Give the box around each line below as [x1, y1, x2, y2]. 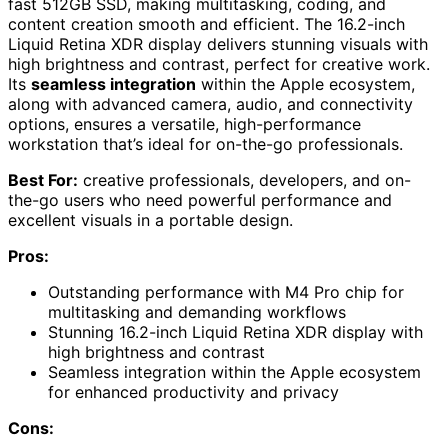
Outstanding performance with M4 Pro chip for [48, 282, 404, 303]
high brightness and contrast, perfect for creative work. [8, 54, 430, 75]
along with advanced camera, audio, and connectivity [8, 94, 413, 115]
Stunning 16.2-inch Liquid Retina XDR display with [48, 322, 423, 343]
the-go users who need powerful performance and [8, 190, 392, 211]
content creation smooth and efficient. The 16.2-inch [8, 14, 405, 35]
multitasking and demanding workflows [48, 302, 346, 323]
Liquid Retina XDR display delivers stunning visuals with [8, 34, 428, 55]
